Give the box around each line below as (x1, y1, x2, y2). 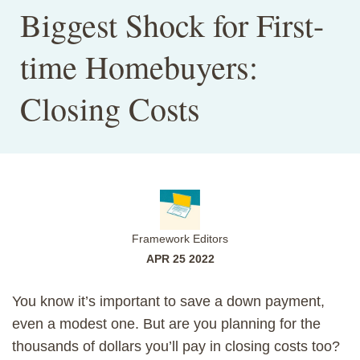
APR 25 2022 (145, 252, 215, 265)
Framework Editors (132, 231, 228, 245)
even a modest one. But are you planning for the (12, 315, 321, 332)
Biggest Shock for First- (20, 2, 324, 46)
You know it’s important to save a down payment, (12, 292, 325, 309)
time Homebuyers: (20, 44, 258, 88)
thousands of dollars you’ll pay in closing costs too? (12, 337, 340, 354)
